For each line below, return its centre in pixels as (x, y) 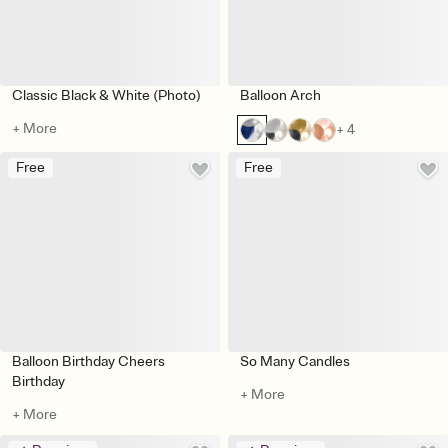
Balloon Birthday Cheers (88, 361)
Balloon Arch (280, 95)
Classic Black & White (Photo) (106, 95)
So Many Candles (295, 361)
